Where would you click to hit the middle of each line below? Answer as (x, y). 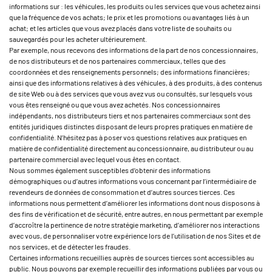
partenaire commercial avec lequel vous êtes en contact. (95, 159)
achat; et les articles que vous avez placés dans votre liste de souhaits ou (120, 28)
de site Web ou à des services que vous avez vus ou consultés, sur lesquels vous (131, 93)
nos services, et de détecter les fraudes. (70, 246)
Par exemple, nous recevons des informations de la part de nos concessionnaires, (134, 50)
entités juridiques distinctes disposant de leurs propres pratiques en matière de (131, 126)
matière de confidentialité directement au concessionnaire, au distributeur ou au (131, 148)
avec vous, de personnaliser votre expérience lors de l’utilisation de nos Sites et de (135, 236)
